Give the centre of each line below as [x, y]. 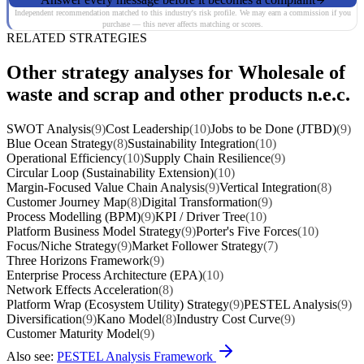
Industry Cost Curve [228, 319]
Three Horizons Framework [78, 261]
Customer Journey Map [67, 202]
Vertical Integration [268, 188]
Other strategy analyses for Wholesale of [176, 73]
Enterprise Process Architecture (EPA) [104, 275]
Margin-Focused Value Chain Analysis [106, 188]
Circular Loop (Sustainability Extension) [110, 173]
